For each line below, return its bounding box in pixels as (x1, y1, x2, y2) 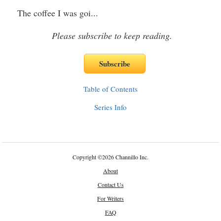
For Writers (97, 194, 124, 202)
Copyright (73, 153, 98, 161)
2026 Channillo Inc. (102, 153, 148, 161)
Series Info (94, 102, 127, 112)
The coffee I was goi (3, 7, 91, 19)
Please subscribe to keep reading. (52, 30, 172, 41)
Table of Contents (83, 84, 138, 94)
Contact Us (97, 181, 124, 188)
